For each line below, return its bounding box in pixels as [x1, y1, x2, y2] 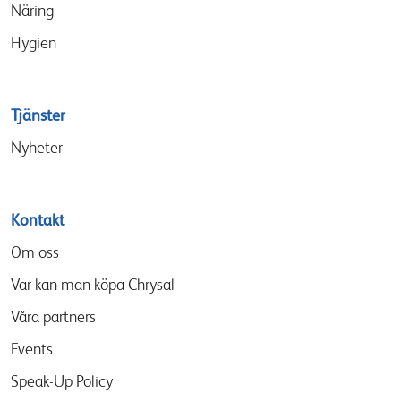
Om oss [11, 243, 59, 262]
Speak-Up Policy [11, 371, 113, 391]
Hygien [11, 33, 56, 53]
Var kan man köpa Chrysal [11, 275, 175, 294]
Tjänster [11, 106, 65, 125]
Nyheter [11, 138, 63, 158]
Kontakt [11, 210, 64, 230]
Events [11, 339, 53, 359]
